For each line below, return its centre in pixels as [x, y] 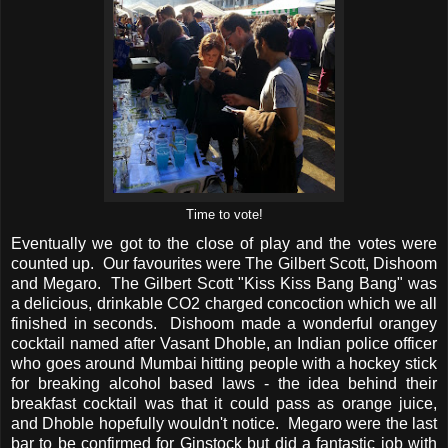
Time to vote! [224, 214]
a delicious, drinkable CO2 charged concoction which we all [224, 304]
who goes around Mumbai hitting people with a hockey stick [224, 364]
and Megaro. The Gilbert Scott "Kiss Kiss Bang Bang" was [224, 284]
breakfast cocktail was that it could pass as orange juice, [224, 404]
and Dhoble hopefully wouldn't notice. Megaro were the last [224, 424]
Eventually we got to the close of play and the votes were [224, 244]
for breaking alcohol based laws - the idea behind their [224, 384]
